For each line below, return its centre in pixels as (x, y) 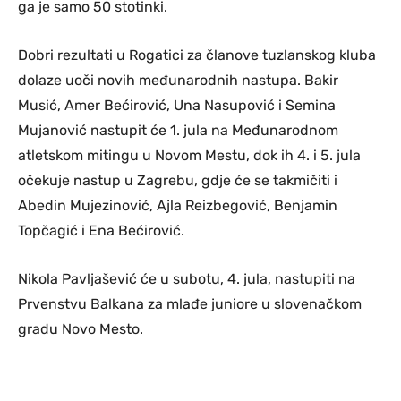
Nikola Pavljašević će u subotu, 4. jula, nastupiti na (187, 278)
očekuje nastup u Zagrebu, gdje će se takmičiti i (178, 180)
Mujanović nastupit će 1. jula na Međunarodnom (178, 130)
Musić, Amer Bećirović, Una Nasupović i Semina (177, 105)
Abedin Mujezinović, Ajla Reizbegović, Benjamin (178, 205)
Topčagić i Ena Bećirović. (101, 230)
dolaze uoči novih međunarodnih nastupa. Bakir (178, 80)
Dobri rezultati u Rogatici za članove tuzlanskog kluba (197, 55)
